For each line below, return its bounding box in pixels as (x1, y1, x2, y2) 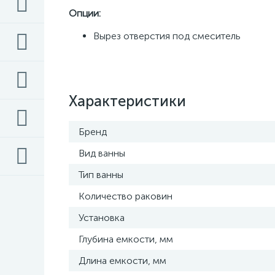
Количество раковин (79, 190, 172, 202)
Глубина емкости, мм (79, 233, 173, 245)
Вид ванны (79, 147, 125, 159)
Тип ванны (79, 169, 123, 180)
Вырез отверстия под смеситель (93, 30, 241, 42)
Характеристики (69, 92, 186, 110)
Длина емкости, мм (79, 255, 166, 266)
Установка (79, 212, 125, 223)
